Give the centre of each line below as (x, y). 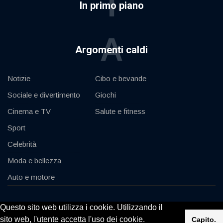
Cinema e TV (29, 111)
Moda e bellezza (34, 160)
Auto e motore (31, 177)
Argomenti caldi (111, 50)
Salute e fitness (120, 111)
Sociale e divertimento (44, 95)
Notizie (19, 78)
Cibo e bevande (121, 78)
